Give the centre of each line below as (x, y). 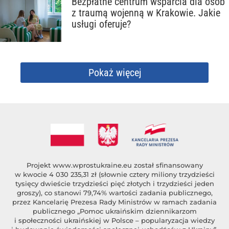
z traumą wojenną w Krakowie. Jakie (146, 13)
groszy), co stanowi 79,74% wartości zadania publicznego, (114, 193)
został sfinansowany (167, 165)
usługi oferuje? (101, 24)
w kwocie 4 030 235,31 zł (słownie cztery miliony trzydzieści (114, 175)
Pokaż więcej (114, 73)
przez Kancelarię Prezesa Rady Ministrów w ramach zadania (114, 202)
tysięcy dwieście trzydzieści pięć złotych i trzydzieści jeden (114, 184)
